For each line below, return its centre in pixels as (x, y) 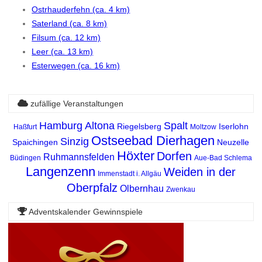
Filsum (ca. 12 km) (66, 38)
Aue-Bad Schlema (223, 158)
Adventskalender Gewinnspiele (85, 211)
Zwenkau (180, 189)
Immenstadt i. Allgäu (130, 173)
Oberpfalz (92, 187)
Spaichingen (35, 142)
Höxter (135, 156)
